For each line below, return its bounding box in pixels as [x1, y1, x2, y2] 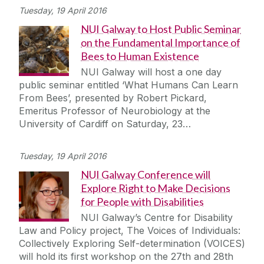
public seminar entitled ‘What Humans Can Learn [19, 79, 238, 91]
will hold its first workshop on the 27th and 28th [19, 250, 233, 263]
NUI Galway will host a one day [81, 66, 222, 78]
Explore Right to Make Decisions [81, 181, 230, 195]
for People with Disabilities [81, 195, 204, 209]
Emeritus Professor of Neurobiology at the [19, 105, 210, 117]
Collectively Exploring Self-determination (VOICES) [19, 237, 245, 250]
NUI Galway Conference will [81, 168, 210, 181]
